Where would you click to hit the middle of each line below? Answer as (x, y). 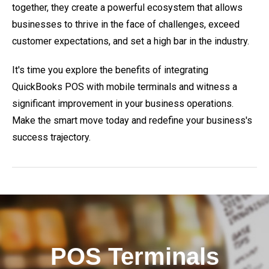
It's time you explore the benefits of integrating (110, 70)
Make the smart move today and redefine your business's (132, 120)
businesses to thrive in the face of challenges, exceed (126, 24)
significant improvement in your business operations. (123, 104)
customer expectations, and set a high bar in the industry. (131, 41)
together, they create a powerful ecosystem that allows (127, 8)
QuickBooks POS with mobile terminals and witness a (125, 87)
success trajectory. (51, 137)
